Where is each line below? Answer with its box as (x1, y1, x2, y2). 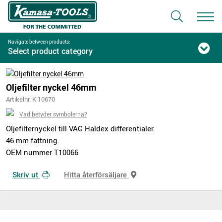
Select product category (8, 46, 93, 56)
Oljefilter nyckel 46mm (6, 81, 97, 93)
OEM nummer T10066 (6, 147, 78, 157)
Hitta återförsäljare (64, 169, 129, 179)
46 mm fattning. (6, 135, 59, 145)
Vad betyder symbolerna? (19, 110, 87, 118)
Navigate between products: (8, 38, 70, 45)
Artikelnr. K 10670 (6, 95, 55, 104)
